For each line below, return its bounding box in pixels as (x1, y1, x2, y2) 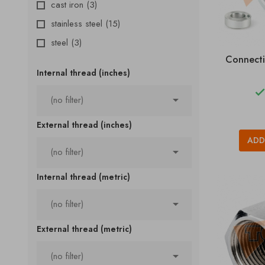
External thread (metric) (37, 223, 132, 235)
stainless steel (51, 17, 105, 30)
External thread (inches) (37, 119, 132, 131)
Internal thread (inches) (37, 67, 130, 79)
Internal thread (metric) (37, 171, 130, 183)
